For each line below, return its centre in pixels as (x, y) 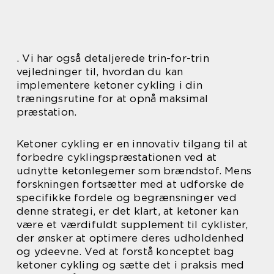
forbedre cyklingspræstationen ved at (117, 157)
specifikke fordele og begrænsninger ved (127, 197)
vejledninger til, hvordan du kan (100, 71)
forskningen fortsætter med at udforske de (131, 184)
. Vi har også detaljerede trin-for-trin (113, 58)
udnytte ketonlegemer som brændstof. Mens (134, 170)
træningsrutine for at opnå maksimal (113, 98)
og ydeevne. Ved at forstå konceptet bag (125, 251)
